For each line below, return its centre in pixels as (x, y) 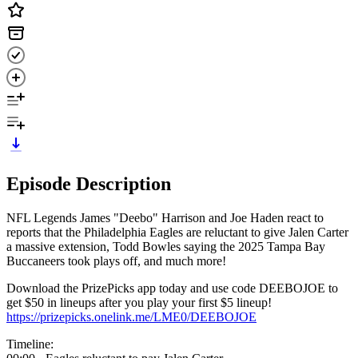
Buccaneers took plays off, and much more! (116, 261)
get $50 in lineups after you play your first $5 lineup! (139, 302)
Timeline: (30, 344)
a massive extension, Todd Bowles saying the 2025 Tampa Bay (166, 246)
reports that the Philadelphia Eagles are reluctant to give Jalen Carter (177, 232)
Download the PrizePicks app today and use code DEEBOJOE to (172, 288)
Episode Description (89, 183)
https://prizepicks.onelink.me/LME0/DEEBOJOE (131, 316)
